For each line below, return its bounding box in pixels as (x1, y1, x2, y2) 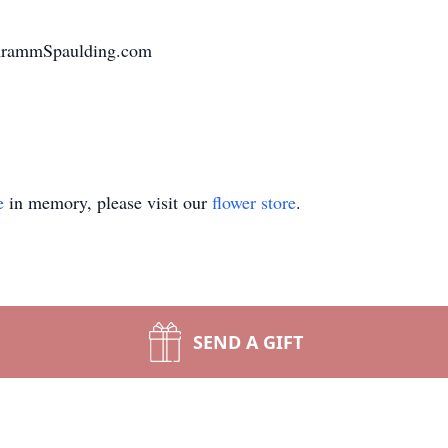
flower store (212, 190, 296, 214)
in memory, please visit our (4, 190, 212, 214)
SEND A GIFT (193, 330, 303, 354)
